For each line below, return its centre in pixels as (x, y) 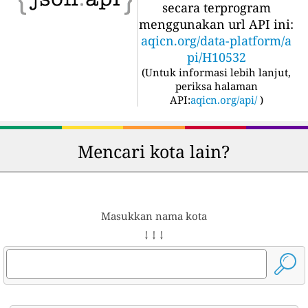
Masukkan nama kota (154, 216)
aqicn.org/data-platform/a (216, 40)
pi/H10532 (216, 57)
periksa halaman (216, 86)
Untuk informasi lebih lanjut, (218, 72)
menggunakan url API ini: (216, 24)
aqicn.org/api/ (223, 99)
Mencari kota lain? (154, 151)
